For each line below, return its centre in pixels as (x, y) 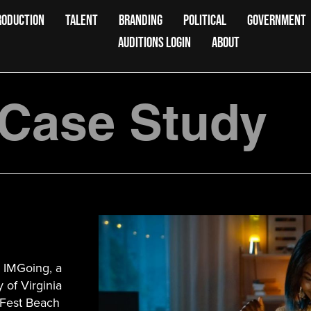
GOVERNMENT (277, 20)
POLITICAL (205, 20)
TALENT (82, 20)
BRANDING (141, 20)
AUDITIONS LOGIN (155, 42)
